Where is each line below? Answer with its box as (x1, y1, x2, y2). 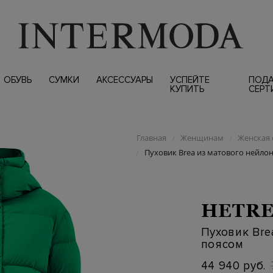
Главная (136, 132, 166, 143)
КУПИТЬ (169, 83, 204, 94)
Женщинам (180, 132, 224, 143)
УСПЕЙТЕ (169, 74, 210, 85)
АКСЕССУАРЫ (96, 74, 153, 85)
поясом (200, 237, 244, 252)
